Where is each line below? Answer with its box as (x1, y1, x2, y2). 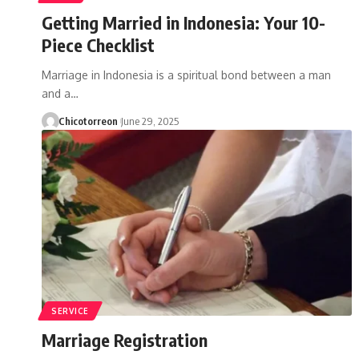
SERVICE (51, 305, 89, 316)
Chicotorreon (58, 114, 118, 127)
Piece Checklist (42, 33, 155, 56)
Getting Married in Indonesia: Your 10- (42, 10, 325, 34)
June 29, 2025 (120, 114, 179, 127)
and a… (42, 86, 79, 100)
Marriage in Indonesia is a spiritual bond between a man (42, 67, 331, 82)
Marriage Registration (42, 328, 208, 351)
